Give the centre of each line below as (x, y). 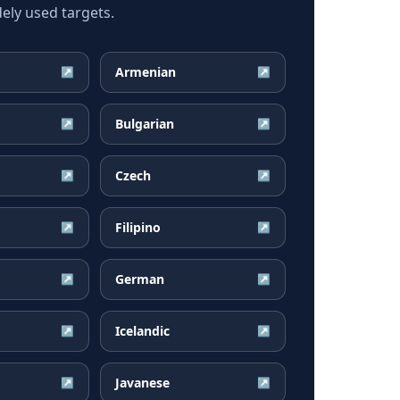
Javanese (142, 383)
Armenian (146, 72)
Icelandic (142, 331)
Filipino (138, 227)
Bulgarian (145, 124)
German (140, 279)
